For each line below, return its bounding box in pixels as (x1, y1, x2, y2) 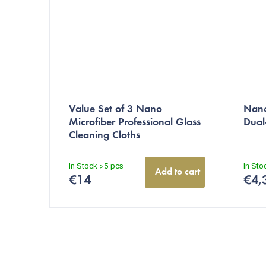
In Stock (69, 161, 99, 170)
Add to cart (155, 167, 200, 177)
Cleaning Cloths (69, 130, 140, 141)
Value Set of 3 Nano (69, 104, 162, 115)
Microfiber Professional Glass (69, 117, 201, 128)
